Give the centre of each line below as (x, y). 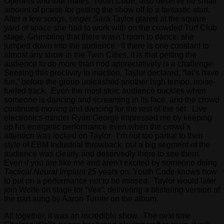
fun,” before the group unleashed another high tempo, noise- (110, 81)
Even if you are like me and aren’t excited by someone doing (110, 162)
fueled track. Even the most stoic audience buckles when (105, 90)
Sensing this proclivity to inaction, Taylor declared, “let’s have (111, 72)
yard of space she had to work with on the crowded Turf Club (110, 27)
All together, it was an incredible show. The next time (97, 215)
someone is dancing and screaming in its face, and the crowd (112, 99)
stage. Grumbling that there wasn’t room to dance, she (99, 36)
